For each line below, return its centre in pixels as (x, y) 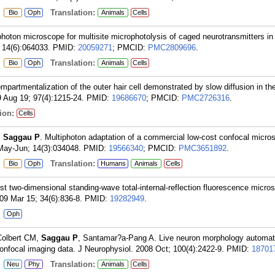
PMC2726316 (206, 98)
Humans (113, 163)
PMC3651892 (203, 148)
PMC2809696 (172, 48)
